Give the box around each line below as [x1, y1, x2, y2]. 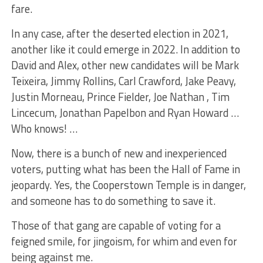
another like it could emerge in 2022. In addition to [11, 41, 240, 58]
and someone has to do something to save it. [11, 192, 215, 209]
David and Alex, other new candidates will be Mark [11, 56, 239, 73]
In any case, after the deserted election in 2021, [11, 25, 228, 42]
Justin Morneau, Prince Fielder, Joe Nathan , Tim [11, 88, 230, 105]
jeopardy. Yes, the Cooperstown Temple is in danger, [11, 176, 246, 193]
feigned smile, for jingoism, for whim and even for [11, 232, 237, 249]
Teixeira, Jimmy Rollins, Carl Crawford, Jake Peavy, [11, 72, 236, 89]
